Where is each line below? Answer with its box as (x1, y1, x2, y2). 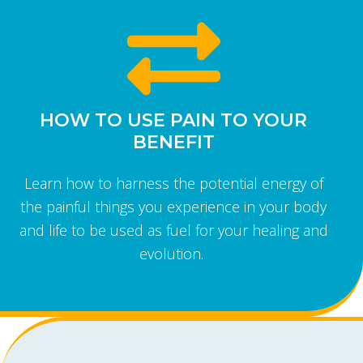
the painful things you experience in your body (20, 196, 327, 216)
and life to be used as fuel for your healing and (19, 220, 328, 240)
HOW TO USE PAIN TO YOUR (40, 109, 307, 131)
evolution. (139, 243, 207, 263)
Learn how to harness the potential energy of (23, 173, 323, 193)
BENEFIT (132, 130, 215, 153)
